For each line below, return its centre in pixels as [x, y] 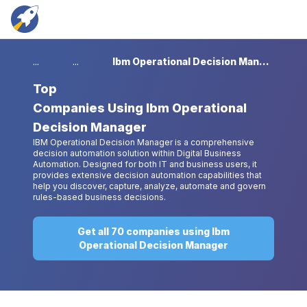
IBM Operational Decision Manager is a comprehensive [144, 142]
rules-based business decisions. [99, 197]
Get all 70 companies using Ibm [153, 231]
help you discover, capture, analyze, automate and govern [149, 186]
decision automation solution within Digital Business [137, 153]
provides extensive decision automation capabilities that [147, 175]
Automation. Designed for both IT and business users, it [145, 164]
